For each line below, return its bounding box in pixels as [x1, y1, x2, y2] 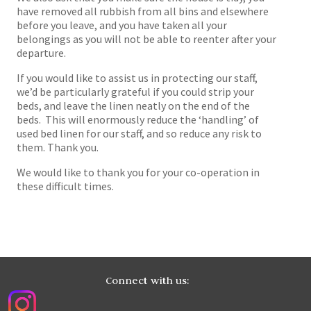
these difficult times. [17, 178, 118, 193]
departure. [17, 45, 66, 60]
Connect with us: [105, 273, 190, 287]
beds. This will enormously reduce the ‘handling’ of [17, 112, 259, 126]
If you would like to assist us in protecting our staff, [17, 70, 258, 85]
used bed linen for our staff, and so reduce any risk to [17, 126, 262, 140]
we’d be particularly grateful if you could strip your [17, 84, 254, 99]
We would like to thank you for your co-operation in [17, 165, 260, 179]
